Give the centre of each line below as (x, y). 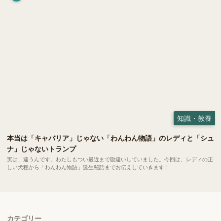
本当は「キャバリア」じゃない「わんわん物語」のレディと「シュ (110, 137)
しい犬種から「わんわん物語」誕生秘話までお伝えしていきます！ (88, 167)
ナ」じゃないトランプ (41, 148)
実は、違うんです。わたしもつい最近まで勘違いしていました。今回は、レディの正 (110, 159)
